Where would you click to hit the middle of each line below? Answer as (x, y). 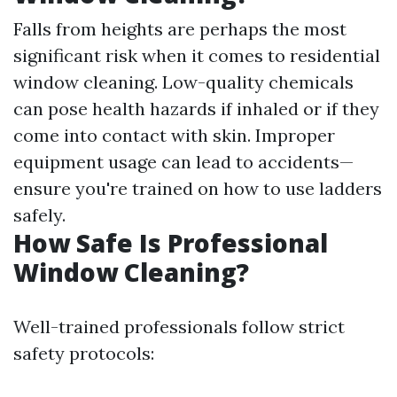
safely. (39, 215)
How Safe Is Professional (171, 243)
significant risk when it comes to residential (197, 55)
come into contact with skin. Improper (174, 135)
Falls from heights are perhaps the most (180, 29)
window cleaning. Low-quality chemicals (183, 82)
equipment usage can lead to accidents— (183, 162)
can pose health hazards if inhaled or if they (196, 109)
